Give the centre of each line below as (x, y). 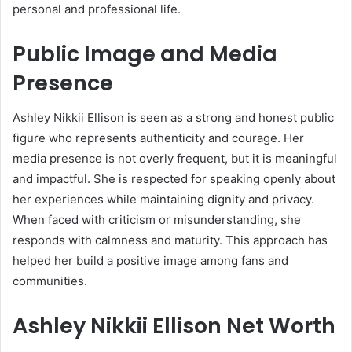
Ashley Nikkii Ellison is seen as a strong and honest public (173, 118)
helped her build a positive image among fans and (150, 261)
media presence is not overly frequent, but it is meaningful (175, 159)
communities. (50, 281)
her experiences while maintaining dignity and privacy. (163, 200)
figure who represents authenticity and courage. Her (158, 138)
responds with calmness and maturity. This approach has (170, 240)
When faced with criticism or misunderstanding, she (157, 220)
